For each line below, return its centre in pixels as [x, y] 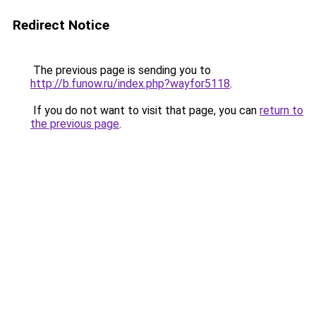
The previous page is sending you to [121, 70]
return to [281, 110]
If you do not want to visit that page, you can [145, 110]
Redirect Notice [61, 25]
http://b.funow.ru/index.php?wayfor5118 [130, 84]
